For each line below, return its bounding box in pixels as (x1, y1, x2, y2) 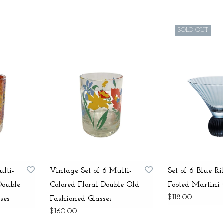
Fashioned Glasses (50, 194, 112, 203)
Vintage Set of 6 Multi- (50, 166, 132, 175)
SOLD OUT (177, 26, 208, 33)
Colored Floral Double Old (50, 180, 140, 189)
